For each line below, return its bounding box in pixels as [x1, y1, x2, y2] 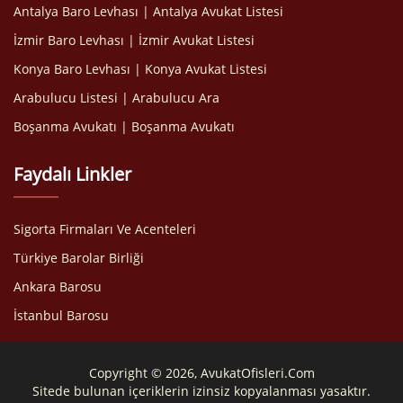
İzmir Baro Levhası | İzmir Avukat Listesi [13, 31, 255, 49]
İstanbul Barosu [13, 306, 109, 324]
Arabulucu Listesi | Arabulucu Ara [13, 88, 219, 106]
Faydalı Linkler [13, 161, 131, 186]
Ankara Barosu [13, 277, 102, 295]
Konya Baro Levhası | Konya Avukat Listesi [13, 59, 267, 77]
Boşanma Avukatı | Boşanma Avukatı [13, 117, 235, 135]
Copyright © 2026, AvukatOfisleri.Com [88, 364, 315, 381]
